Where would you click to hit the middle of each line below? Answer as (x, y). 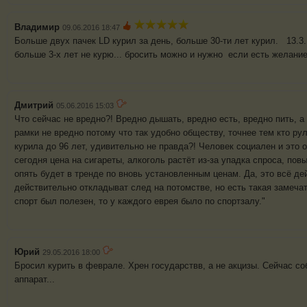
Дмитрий (34, 106)
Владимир (37, 27)
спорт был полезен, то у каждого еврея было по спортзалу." (140, 201)
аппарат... (36, 280)
